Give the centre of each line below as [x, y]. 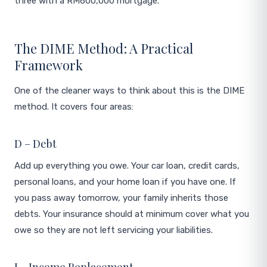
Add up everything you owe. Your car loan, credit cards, [127, 166]
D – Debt [35, 144]
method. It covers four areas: [74, 107]
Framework [49, 65]
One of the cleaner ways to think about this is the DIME [129, 91]
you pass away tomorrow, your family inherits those [121, 198]
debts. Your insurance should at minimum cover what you [132, 214]
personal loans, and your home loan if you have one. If [125, 182]
